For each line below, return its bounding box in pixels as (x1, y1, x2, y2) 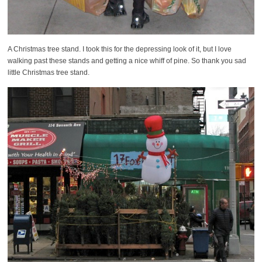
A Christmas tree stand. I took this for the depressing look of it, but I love (7, 44, 232, 53)
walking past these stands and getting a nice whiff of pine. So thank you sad (7, 56, 246, 65)
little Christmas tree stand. (7, 68, 89, 77)
